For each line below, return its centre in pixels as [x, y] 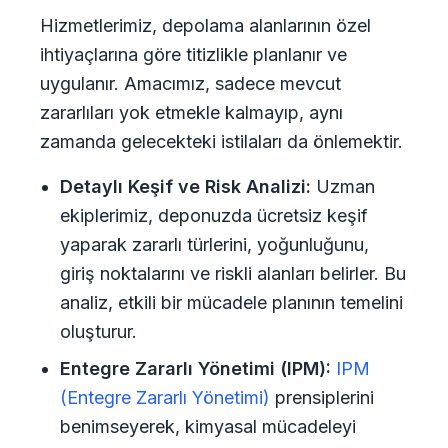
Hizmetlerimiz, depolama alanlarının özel [205, 25]
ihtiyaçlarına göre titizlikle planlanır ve [193, 54]
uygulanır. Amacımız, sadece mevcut [190, 83]
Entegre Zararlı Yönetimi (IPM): [195, 368]
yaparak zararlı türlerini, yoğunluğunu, [214, 244]
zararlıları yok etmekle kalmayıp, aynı [191, 112]
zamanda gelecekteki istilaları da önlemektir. [221, 141]
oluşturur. [98, 331]
